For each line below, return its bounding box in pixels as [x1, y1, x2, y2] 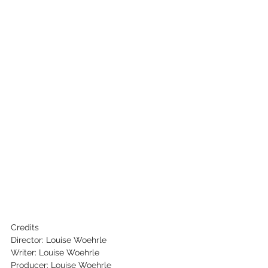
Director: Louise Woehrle [11, 235, 106, 245]
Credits [11, 223, 39, 233]
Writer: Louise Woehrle [11, 248, 99, 258]
